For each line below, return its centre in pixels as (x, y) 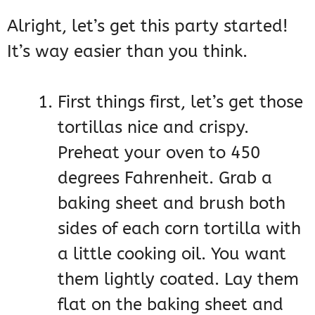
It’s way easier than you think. (127, 52)
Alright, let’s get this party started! (148, 26)
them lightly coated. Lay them (178, 279)
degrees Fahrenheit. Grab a (165, 178)
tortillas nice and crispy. (153, 128)
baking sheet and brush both (172, 204)
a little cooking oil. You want (172, 254)
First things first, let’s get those (180, 102)
